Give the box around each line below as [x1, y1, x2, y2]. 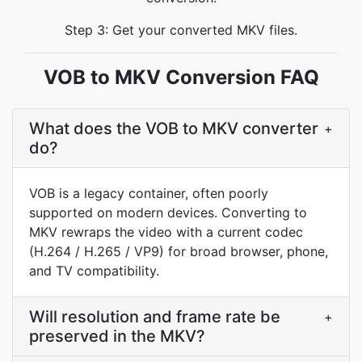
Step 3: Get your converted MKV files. [65, 22, 297, 38]
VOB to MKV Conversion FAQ [43, 65, 319, 89]
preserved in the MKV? [29, 326, 205, 346]
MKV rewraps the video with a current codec [29, 224, 303, 240]
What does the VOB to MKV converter [29, 119, 318, 138]
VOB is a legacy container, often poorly [29, 185, 268, 201]
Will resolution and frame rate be [29, 307, 280, 326]
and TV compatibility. [29, 263, 159, 279]
